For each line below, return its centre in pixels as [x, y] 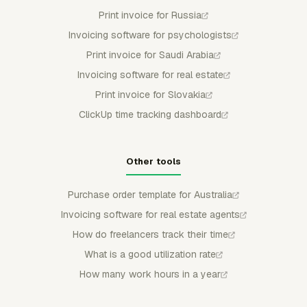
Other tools [153, 161]
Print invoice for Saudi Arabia [150, 55]
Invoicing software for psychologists [150, 35]
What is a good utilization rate [150, 254]
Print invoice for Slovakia [150, 95]
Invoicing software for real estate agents [150, 214]
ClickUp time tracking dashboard [150, 114]
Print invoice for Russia [150, 15]
